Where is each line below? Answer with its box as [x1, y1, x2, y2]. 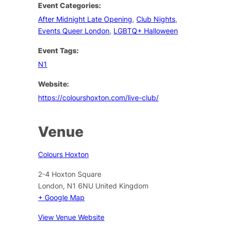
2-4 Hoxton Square [38, 169, 102, 178]
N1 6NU [67, 181, 94, 190]
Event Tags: [38, 46, 79, 55]
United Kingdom [95, 181, 149, 190]
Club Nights [136, 14, 176, 23]
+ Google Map [38, 193, 85, 202]
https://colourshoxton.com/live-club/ [38, 93, 159, 102]
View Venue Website [38, 212, 105, 221]
